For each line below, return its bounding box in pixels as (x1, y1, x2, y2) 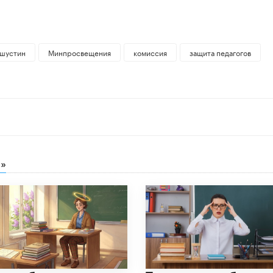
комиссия (133, 46, 167, 58)
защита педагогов (189, 46, 251, 58)
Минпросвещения (48, 46, 111, 58)
